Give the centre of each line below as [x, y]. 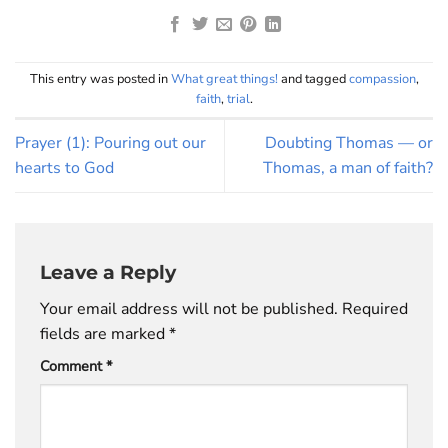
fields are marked [104, 333]
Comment [73, 365]
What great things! [224, 79]
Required [375, 308]
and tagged [313, 79]
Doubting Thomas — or [349, 143]
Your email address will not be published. [189, 308]
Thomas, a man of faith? [348, 168]
